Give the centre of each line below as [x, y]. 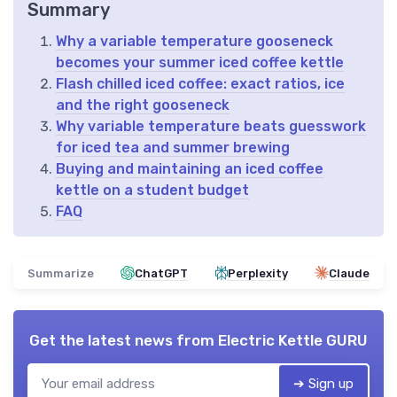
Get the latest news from [124, 340]
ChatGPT [162, 273]
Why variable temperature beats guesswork [211, 126]
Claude [349, 273]
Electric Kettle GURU [293, 340]
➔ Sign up [323, 383]
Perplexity [257, 273]
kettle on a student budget [152, 190]
